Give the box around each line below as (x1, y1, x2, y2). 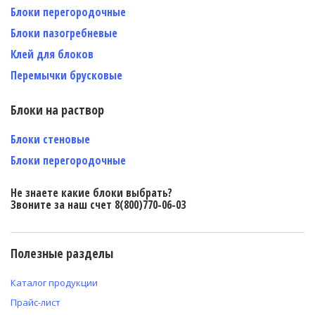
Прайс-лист (11, 295, 60, 309)
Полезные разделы (11, 244, 113, 262)
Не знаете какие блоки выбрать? (11, 184, 172, 200)
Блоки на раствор (11, 101, 104, 118)
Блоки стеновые (11, 131, 90, 147)
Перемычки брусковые (11, 67, 122, 83)
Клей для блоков (11, 46, 94, 62)
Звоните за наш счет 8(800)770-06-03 (11, 196, 186, 212)
